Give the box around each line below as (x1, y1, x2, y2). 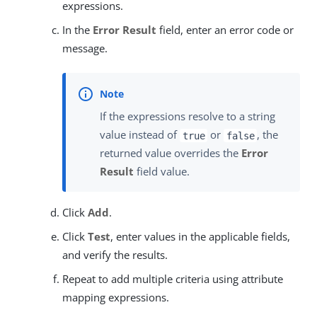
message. (62, 40, 108, 55)
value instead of (100, 127, 180, 142)
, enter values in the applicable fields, (110, 229, 290, 244)
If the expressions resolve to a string (100, 109, 275, 124)
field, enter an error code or (156, 22, 294, 37)
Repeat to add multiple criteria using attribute (62, 272, 283, 287)
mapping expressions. (62, 290, 169, 305)
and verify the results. (62, 248, 168, 263)
